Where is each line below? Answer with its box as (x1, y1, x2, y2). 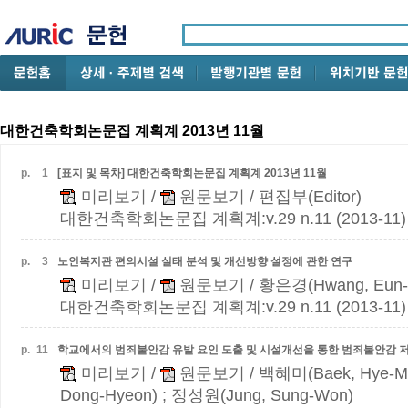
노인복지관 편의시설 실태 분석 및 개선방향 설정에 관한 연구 (57, 255, 352, 268)
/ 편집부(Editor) (245, 188, 362, 206)
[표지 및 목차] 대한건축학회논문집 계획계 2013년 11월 (57, 167, 327, 179)
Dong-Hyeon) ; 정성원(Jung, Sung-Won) (60, 386, 353, 404)
